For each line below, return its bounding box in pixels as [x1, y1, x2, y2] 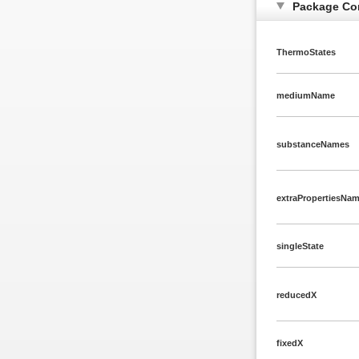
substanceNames [276, 139, 349, 149]
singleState [276, 241, 324, 251]
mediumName [276, 91, 335, 100]
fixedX [276, 338, 303, 348]
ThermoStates [276, 47, 336, 57]
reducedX [276, 290, 317, 300]
